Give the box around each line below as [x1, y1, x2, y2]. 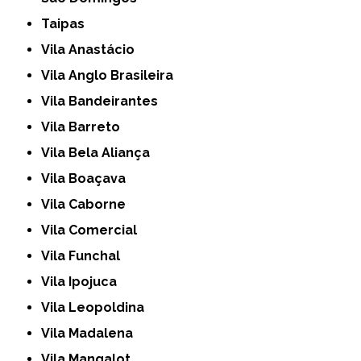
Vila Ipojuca [50, 274, 118, 290]
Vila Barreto [50, 119, 121, 135]
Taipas [49, 16, 85, 32]
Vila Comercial [50, 222, 138, 239]
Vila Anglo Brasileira [50, 68, 174, 84]
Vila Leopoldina [50, 300, 145, 316]
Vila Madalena [50, 326, 134, 342]
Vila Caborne [50, 197, 127, 213]
